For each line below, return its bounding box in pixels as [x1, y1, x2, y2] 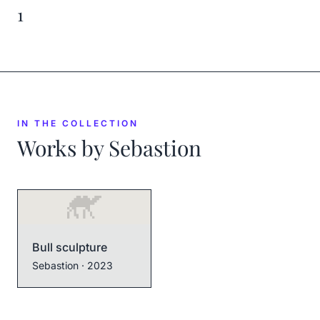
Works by [17, 134, 109, 162]
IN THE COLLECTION [17, 118, 139, 129]
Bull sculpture [32, 240, 107, 254]
